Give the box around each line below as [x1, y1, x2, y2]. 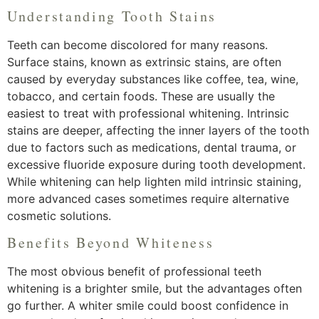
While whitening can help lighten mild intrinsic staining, [7, 174, 301, 189]
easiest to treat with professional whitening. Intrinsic [7, 105, 289, 120]
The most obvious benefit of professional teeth [7, 264, 261, 279]
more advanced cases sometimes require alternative [7, 191, 289, 206]
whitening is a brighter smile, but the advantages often [7, 281, 302, 296]
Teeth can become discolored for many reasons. [7, 37, 268, 52]
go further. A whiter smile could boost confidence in [7, 298, 288, 313]
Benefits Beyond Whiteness [7, 233, 214, 253]
